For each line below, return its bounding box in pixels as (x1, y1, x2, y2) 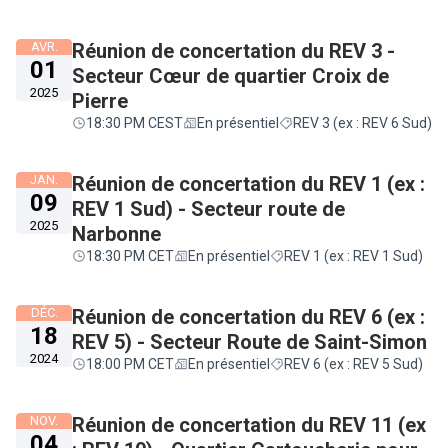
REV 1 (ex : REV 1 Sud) (284, 248, 423, 264)
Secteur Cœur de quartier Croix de (72, 64, 389, 88)
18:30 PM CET (86, 248, 174, 264)
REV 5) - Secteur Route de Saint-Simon (72, 330, 427, 354)
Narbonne (72, 222, 161, 246)
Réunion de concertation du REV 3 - (72, 39, 395, 63)
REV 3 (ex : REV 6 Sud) (293, 115, 432, 131)
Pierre (72, 89, 128, 113)
